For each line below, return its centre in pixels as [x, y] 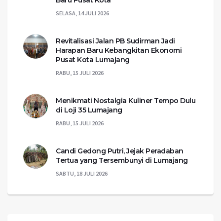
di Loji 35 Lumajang [89, 110]
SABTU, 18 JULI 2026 [82, 173]
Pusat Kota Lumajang [93, 59]
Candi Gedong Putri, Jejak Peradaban [120, 151]
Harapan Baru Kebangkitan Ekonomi [119, 50]
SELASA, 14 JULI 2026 [82, 13]
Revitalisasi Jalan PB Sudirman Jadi [115, 41]
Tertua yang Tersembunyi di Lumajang [122, 160]
